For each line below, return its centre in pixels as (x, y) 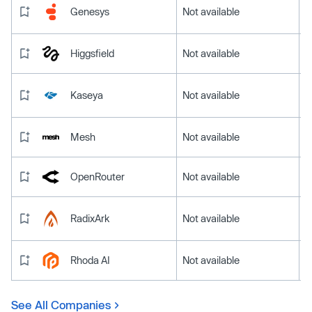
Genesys (90, 11)
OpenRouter (97, 176)
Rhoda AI (90, 260)
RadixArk (90, 218)
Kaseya (87, 95)
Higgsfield (92, 53)
